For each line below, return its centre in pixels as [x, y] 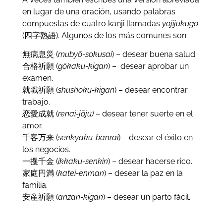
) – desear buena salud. [154, 55]
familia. [35, 185]
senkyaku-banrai [88, 138]
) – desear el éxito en [155, 138]
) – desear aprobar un [148, 66]
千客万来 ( [40, 138]
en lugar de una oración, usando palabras [99, 11]
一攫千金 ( [40, 162]
